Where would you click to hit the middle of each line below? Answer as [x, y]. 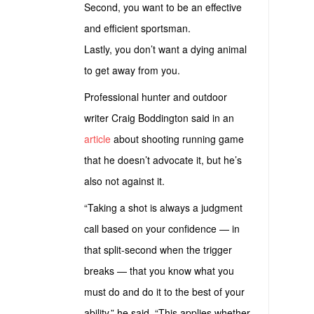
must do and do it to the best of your [164, 292]
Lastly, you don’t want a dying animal [165, 49]
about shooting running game [177, 139]
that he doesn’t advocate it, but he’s [163, 160]
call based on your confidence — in [162, 228]
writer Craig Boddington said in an [159, 118]
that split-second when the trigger [158, 250]
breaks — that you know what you [159, 271]
